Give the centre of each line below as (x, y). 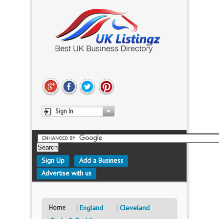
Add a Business (101, 160)
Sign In (64, 111)
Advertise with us (66, 173)
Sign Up (53, 160)
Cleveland (135, 208)
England (91, 208)
